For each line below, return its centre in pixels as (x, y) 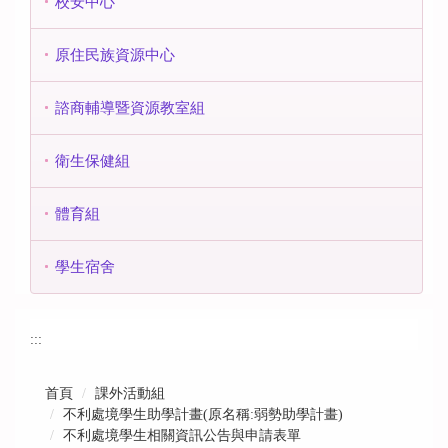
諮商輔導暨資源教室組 (130, 108)
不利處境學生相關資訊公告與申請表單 (182, 435)
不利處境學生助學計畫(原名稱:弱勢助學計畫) (203, 414)
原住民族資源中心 (115, 55)
